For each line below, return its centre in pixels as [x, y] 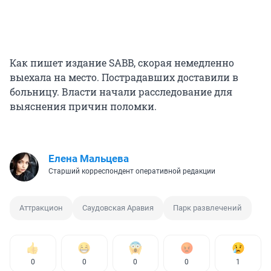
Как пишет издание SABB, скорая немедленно [122, 62]
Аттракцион [41, 207]
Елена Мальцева [89, 158]
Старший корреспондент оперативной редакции [132, 171]
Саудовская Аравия [118, 207]
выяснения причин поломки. [83, 106]
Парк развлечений [207, 207]
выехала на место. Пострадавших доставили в [124, 77]
